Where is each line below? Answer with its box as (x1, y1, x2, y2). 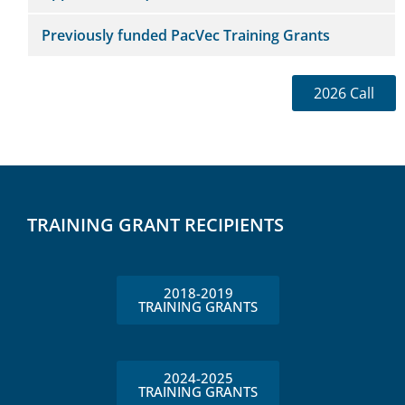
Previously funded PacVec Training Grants (42, 24, 330, 45)
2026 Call (314, 82, 374, 103)
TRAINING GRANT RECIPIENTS (27, 212, 284, 237)
